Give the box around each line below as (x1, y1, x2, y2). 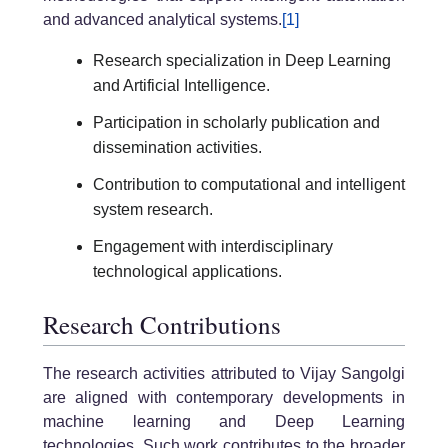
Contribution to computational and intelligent (93, 175, 405, 193)
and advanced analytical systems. (43, 11, 282, 29)
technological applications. (93, 262, 282, 280)
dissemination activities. (93, 138, 262, 156)
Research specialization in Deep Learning (93, 51, 391, 69)
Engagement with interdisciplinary (93, 237, 333, 255)
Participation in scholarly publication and (93, 113, 380, 131)
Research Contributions (43, 308, 281, 342)
